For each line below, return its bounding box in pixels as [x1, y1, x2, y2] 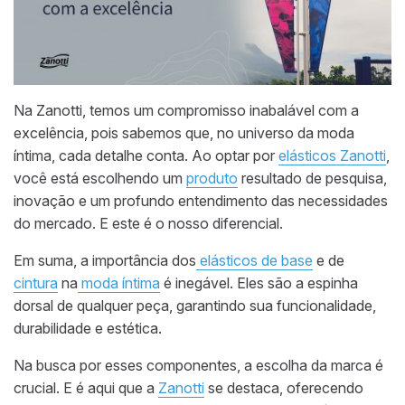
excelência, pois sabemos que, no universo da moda [14, 124, 354, 143]
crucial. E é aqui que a [14, 379, 158, 398]
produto [186, 169, 238, 188]
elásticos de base [196, 251, 313, 270]
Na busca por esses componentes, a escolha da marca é [14, 356, 383, 375]
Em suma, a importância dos [14, 251, 196, 270]
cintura [14, 274, 58, 293]
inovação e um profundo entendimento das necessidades [14, 192, 388, 211]
